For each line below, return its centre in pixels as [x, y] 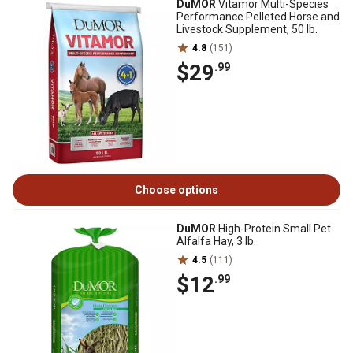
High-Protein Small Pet [273, 229]
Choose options [176, 190]
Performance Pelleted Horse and [258, 17]
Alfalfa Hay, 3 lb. [216, 241]
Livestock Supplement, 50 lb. [247, 29]
